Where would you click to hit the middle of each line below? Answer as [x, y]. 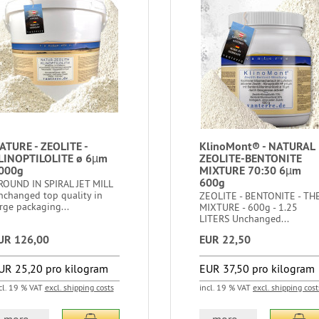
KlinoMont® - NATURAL [257, 146]
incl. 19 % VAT [226, 287]
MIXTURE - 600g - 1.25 [248, 207]
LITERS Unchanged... [244, 219]
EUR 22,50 [225, 240]
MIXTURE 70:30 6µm [250, 171]
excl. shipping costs [79, 287]
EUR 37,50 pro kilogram [257, 268]
